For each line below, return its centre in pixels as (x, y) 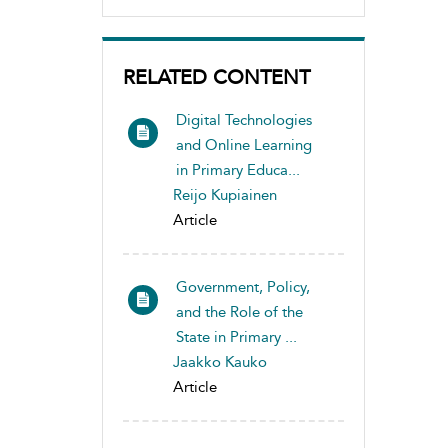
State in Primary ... (236, 337)
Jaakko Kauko (220, 362)
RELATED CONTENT (216, 77)
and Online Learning (244, 145)
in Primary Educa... (238, 170)
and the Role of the (239, 312)
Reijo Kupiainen (225, 195)
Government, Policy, (243, 287)
